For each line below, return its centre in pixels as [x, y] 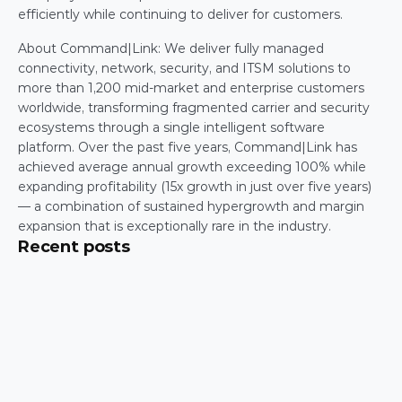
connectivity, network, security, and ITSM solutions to [184, 68]
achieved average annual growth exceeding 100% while [192, 167]
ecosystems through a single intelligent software [171, 127]
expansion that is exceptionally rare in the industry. [180, 226]
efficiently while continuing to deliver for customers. [182, 14]
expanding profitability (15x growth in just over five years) [195, 187]
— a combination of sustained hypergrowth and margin [191, 206]
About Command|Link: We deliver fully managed [171, 48]
